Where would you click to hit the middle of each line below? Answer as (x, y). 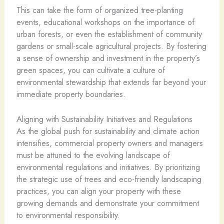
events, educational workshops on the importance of (105, 22)
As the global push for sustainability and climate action (108, 131)
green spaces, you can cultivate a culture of (90, 70)
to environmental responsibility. (68, 215)
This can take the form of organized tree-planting (99, 10)
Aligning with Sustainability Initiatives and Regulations (104, 119)
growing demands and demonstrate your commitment (107, 203)
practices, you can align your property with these (98, 191)
